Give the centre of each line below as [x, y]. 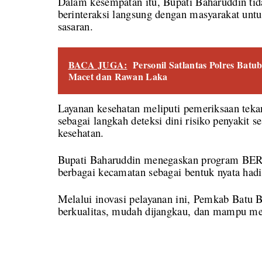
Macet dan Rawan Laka [118, 76]
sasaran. [75, 26]
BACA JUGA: [98, 64]
